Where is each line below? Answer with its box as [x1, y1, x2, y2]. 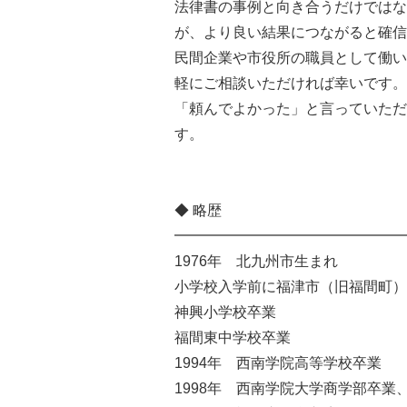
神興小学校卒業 [174, 304, 276, 320]
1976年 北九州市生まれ [174, 253, 338, 269]
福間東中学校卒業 [174, 330, 291, 345]
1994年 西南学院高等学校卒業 [174, 355, 382, 371]
